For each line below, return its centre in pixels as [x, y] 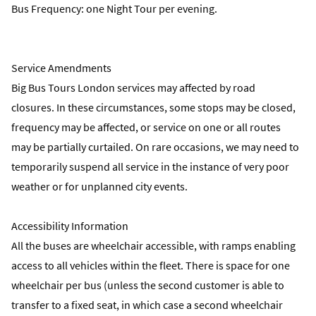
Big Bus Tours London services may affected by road [133, 87]
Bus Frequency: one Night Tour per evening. [114, 8]
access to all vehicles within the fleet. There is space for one [151, 265]
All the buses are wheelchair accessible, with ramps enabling [153, 245]
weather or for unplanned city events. [99, 186]
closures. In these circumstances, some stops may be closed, [153, 107]
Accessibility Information [70, 226]
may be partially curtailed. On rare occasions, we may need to [155, 147]
